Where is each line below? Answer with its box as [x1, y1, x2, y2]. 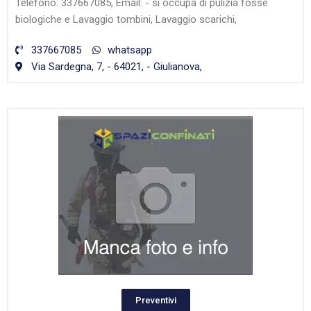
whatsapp [108, 44, 152, 57]
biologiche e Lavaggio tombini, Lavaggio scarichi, [15, 13, 237, 26]
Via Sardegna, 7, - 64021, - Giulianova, [31, 60, 202, 74]
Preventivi [135, 295, 176, 306]
